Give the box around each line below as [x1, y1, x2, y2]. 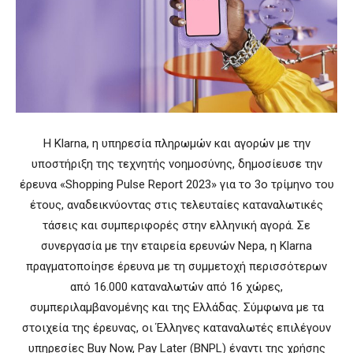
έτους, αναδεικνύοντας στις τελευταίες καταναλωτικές [30, 198, 323, 213]
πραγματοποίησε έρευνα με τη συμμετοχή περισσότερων [26, 259, 327, 274]
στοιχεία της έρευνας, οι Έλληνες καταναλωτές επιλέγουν [22, 321, 331, 336]
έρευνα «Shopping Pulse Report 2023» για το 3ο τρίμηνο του [19, 177, 334, 192]
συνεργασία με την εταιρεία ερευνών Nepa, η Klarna [41, 239, 312, 254]
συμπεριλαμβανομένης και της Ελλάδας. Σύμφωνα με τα [29, 300, 324, 315]
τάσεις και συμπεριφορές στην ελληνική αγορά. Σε [43, 218, 310, 233]
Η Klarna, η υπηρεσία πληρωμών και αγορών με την [43, 136, 310, 151]
